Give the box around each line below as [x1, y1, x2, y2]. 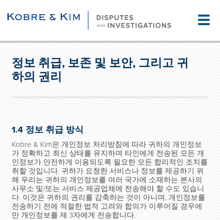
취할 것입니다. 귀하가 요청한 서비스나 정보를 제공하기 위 [12, 166, 204, 175]
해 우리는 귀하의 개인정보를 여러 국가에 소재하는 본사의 [12, 175, 202, 184]
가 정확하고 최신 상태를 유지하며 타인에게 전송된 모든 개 [12, 149, 204, 158]
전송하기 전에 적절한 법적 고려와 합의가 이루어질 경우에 [12, 202, 202, 211]
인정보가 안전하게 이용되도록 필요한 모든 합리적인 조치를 [12, 158, 208, 166]
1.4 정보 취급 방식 [12, 124, 83, 135]
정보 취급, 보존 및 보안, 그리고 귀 [12, 56, 189, 70]
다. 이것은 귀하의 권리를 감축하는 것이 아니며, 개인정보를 [12, 193, 205, 202]
